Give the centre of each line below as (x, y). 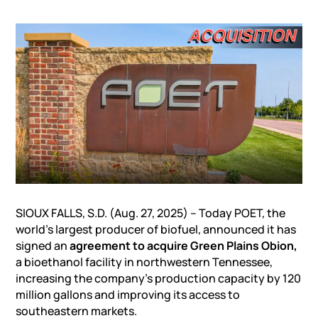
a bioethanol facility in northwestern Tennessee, (144, 262)
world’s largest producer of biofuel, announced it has (156, 230)
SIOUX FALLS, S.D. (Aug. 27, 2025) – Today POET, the (151, 213)
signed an (43, 246)
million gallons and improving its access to (128, 295)
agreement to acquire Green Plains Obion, (184, 246)
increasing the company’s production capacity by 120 (159, 279)
